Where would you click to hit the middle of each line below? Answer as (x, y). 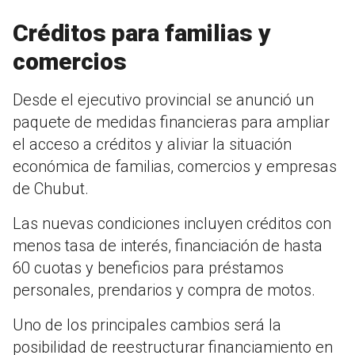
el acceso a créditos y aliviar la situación (152, 145)
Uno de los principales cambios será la (147, 325)
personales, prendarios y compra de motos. (164, 290)
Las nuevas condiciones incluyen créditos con (172, 224)
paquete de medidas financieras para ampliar (171, 122)
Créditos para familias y (142, 33)
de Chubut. (51, 189)
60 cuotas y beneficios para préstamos (148, 268)
